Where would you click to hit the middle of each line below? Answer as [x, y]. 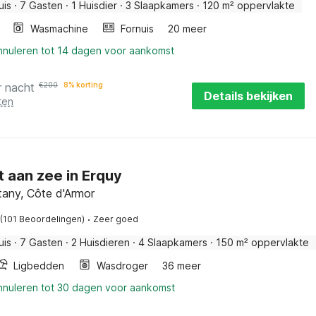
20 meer [187, 29]
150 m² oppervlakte [262, 242]
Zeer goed [116, 219]
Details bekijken [248, 96]
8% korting [83, 85]
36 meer [182, 266]
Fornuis [137, 29]
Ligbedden [39, 266]
